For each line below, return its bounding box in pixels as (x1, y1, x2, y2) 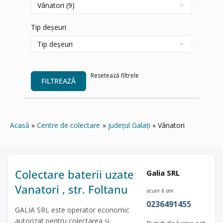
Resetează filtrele (91, 71, 139, 80)
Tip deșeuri (31, 22, 66, 32)
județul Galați (108, 120, 150, 130)
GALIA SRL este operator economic (15, 205, 129, 215)
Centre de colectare (37, 120, 101, 130)
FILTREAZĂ (41, 76, 76, 86)
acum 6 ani (146, 186, 173, 194)
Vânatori (158, 120, 185, 130)
